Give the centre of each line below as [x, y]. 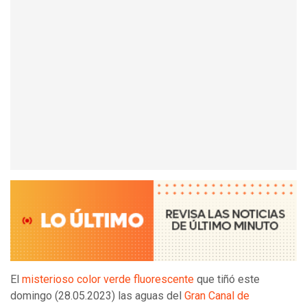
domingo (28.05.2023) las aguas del [97, 296]
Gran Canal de [217, 296]
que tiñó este [227, 280]
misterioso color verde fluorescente [108, 280]
